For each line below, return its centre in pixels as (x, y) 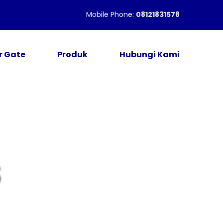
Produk (72, 55)
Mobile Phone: (111, 14)
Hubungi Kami (150, 55)
